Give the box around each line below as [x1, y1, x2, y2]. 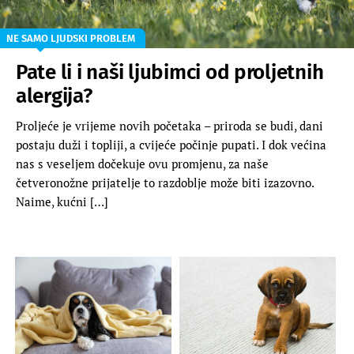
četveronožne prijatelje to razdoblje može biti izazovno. [16, 174, 314, 190]
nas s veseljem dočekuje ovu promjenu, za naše [16, 155, 269, 171]
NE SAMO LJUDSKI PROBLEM [6, 32, 135, 44]
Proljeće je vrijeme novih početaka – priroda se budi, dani [16, 117, 323, 134]
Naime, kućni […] [16, 193, 108, 209]
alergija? [16, 83, 92, 108]
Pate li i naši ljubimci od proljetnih [16, 59, 324, 85]
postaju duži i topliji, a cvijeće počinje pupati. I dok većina [16, 136, 326, 153]
